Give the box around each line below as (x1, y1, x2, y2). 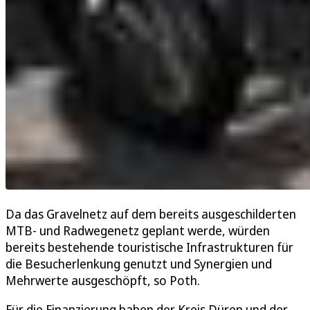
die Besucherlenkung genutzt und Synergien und (6, 255, 272, 273)
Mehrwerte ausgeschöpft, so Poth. (6, 272, 200, 289)
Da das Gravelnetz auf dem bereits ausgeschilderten (6, 206, 296, 223)
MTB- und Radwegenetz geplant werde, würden (6, 222, 270, 239)
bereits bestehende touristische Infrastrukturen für (6, 239, 293, 256)
